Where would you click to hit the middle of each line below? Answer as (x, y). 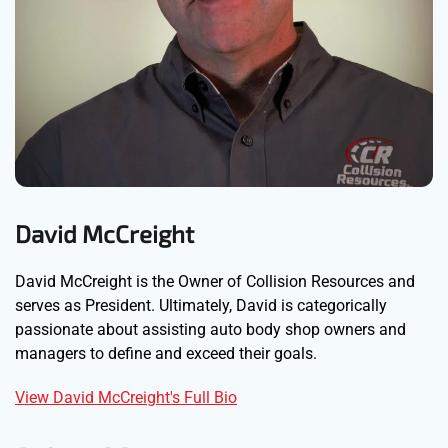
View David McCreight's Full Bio (126, 398)
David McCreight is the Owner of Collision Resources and (215, 282)
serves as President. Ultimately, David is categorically (201, 306)
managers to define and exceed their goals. (166, 354)
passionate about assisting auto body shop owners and (210, 330)
